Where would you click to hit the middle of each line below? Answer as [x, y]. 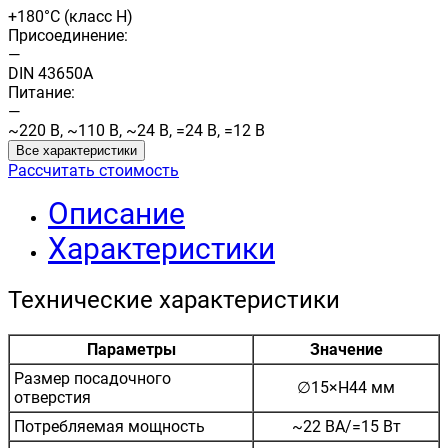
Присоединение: [68, 35]
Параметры [131, 349]
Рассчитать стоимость [93, 170]
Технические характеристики [174, 299]
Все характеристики [76, 150]
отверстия [52, 397]
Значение [346, 349]
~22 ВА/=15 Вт [346, 426]
